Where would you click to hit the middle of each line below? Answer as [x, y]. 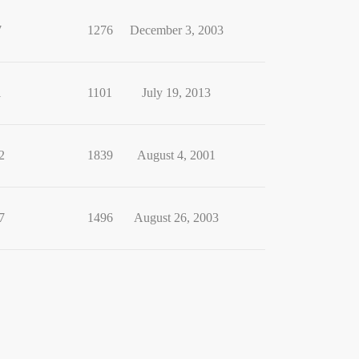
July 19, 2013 [176, 93]
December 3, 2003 [176, 30]
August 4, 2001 [176, 155]
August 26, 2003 [176, 218]
